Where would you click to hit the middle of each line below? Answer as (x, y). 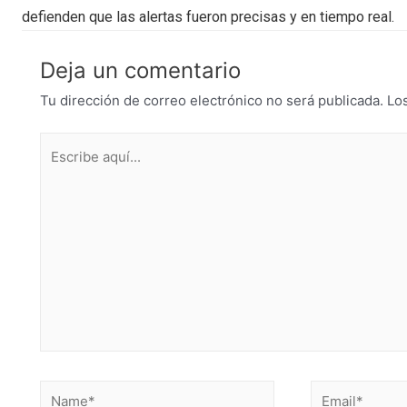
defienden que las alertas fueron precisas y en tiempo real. (208, 16)
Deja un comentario (140, 70)
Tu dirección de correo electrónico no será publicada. (212, 100)
